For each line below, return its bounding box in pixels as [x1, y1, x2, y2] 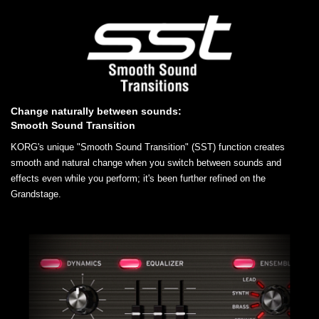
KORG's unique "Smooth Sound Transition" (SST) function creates [11, 141, 285, 152]
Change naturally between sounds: [11, 105, 182, 117]
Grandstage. [11, 188, 61, 199]
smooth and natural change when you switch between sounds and [11, 157, 281, 168]
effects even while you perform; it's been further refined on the [11, 172, 266, 184]
